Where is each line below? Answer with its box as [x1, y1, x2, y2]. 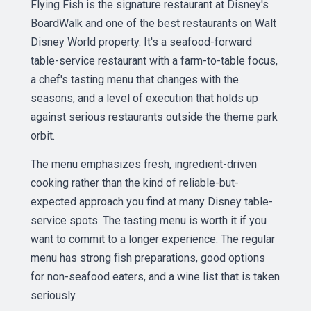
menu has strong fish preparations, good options [31, 251, 265, 264]
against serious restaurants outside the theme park [31, 110, 278, 124]
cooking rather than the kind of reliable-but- [31, 176, 239, 190]
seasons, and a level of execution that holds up [31, 92, 258, 105]
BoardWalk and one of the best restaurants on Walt [31, 17, 276, 30]
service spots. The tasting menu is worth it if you [31, 214, 267, 227]
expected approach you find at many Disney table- [31, 195, 273, 208]
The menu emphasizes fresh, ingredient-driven [31, 158, 257, 171]
